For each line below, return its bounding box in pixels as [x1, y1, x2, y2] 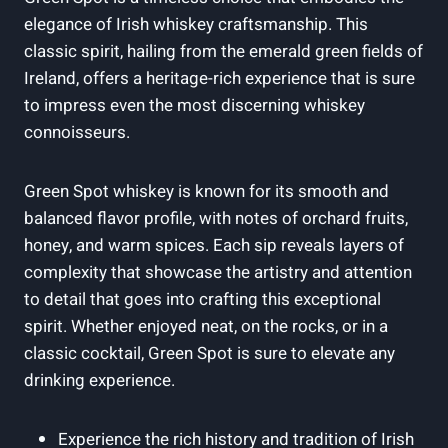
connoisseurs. [24, 119, 130, 145]
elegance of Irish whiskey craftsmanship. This [24, 11, 368, 37]
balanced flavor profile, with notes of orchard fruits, [24, 205, 408, 231]
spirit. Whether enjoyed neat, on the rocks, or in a [24, 313, 388, 339]
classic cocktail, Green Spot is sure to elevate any [24, 340, 395, 366]
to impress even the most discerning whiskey [24, 92, 365, 118]
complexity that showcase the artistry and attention [24, 259, 412, 285]
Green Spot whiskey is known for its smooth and [24, 178, 389, 204]
